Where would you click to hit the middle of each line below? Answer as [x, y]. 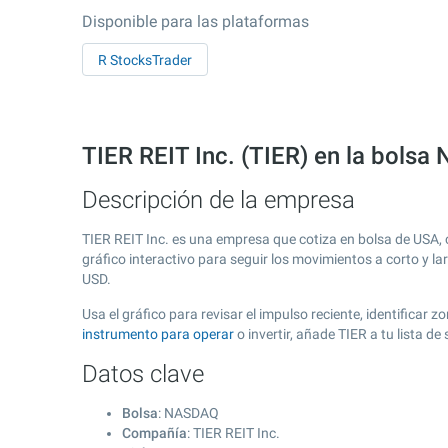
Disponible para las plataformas [195, 21]
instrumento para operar [158, 334]
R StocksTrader [145, 60]
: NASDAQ [188, 413]
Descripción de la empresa [218, 200]
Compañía [154, 433]
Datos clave [143, 374]
